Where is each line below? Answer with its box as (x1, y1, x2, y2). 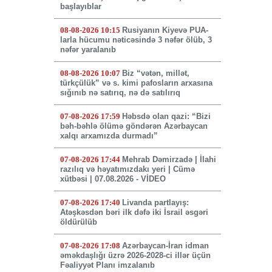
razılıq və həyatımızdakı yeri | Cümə (59, 165, 195, 174)
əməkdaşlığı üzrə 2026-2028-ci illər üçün (59, 251, 211, 260)
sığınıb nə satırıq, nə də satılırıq (59, 88, 180, 98)
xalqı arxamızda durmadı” (59, 131, 158, 141)
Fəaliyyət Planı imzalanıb (59, 260, 155, 270)
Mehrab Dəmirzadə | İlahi (121, 155, 216, 165)
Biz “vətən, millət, (121, 69, 189, 78)
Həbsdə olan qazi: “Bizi (121, 112, 211, 121)
